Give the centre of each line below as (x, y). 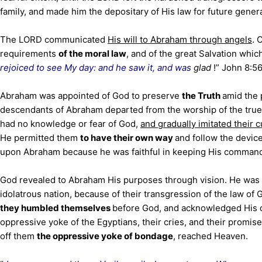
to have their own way (127, 138)
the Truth (202, 96)
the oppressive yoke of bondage (105, 236)
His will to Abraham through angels (180, 39)
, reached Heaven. (211, 236)
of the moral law (92, 54)
